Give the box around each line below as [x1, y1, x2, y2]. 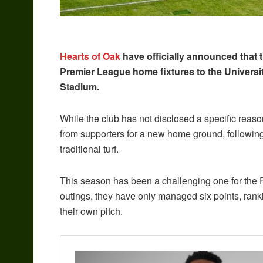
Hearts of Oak [60, 49, 120, 63]
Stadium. [60, 80, 99, 94]
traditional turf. [60, 142, 119, 156]
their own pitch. [60, 204, 123, 218]
